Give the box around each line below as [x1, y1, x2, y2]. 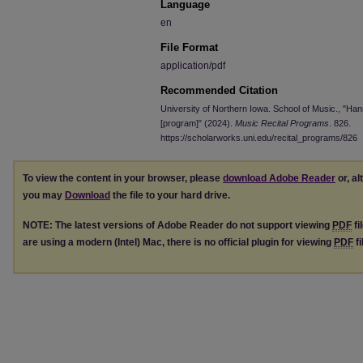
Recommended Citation [160, 84, 278, 96]
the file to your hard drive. [110, 190, 230, 201]
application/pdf [160, 60, 225, 71]
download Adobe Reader [223, 173, 335, 184]
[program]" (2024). [160, 118, 235, 128]
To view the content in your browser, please [23, 173, 223, 184]
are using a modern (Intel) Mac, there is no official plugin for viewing [23, 236, 334, 248]
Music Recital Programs [235, 118, 329, 128]
